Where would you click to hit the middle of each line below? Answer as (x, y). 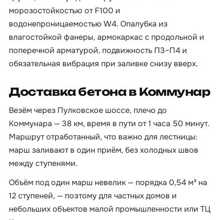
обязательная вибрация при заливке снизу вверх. (103, 64)
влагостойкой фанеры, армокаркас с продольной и (107, 37)
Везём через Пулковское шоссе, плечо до (88, 110)
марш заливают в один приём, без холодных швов (104, 150)
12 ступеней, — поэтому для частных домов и (93, 196)
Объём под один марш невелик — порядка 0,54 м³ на (108, 182)
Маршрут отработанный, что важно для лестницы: (103, 137)
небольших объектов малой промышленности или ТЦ (110, 209)
